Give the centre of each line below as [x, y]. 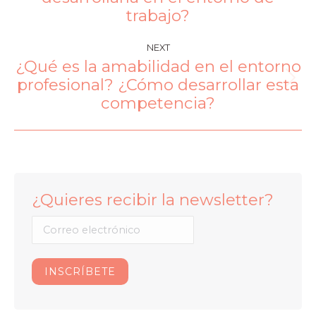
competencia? [158, 103]
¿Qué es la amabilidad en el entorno [158, 67]
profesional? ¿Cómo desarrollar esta [158, 85]
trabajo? [158, 16]
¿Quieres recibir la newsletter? [153, 200]
